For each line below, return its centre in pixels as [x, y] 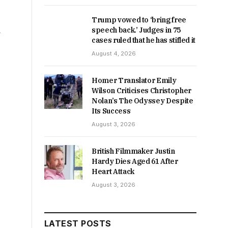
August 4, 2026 [114, 53]
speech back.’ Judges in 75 [136, 30]
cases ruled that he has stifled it [144, 40]
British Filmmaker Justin [133, 151]
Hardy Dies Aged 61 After [135, 161]
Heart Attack [113, 171]
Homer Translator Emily [134, 80]
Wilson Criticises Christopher [141, 90]
